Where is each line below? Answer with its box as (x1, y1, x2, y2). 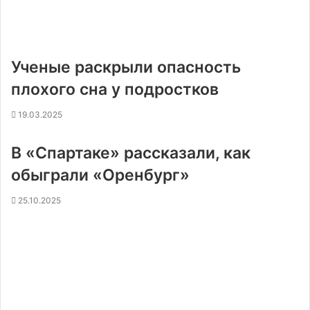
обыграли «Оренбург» (11, 165, 190, 185)
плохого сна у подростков (11, 80, 219, 99)
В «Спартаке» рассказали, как (11, 143, 250, 163)
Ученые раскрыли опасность (11, 57, 241, 77)
